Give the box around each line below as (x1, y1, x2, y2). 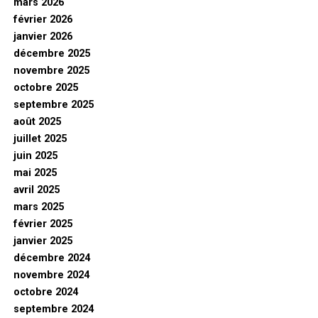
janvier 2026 (13, 31, 72, 43)
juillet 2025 (13, 133, 67, 146)
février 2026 (13, 13, 72, 26)
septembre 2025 (13, 99, 94, 111)
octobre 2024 (13, 286, 78, 299)
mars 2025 (13, 201, 64, 214)
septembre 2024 (13, 303, 94, 316)
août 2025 (13, 116, 61, 128)
